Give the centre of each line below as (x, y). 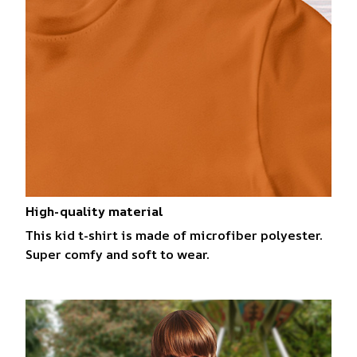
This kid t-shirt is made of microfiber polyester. (174, 235)
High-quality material (94, 211)
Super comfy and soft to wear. (118, 255)
